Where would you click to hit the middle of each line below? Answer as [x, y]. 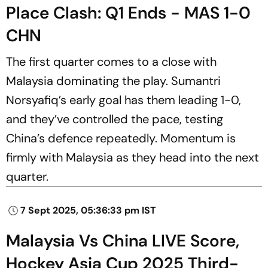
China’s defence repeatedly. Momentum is [121, 138]
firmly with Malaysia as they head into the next [133, 157]
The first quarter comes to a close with [111, 61]
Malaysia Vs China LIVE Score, [123, 240]
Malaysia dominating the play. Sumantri [113, 80]
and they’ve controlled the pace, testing [115, 119]
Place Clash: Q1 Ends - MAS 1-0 [128, 13]
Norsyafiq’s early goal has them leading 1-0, [124, 100]
